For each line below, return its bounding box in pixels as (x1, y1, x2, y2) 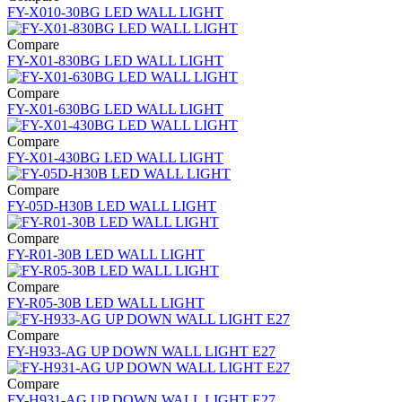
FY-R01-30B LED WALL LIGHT (7, 246, 205, 262)
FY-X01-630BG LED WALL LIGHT (7, 100, 223, 117)
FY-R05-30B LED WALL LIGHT (7, 294, 205, 310)
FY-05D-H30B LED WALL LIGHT (7, 197, 216, 214)
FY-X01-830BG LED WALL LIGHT (7, 52, 223, 68)
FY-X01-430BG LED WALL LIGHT (7, 149, 223, 165)
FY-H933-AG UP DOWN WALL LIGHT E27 (7, 343, 275, 359)
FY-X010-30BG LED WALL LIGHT (7, 4, 223, 20)
